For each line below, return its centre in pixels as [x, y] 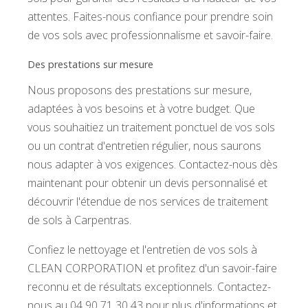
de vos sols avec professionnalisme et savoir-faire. [150, 35]
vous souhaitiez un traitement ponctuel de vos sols [151, 128]
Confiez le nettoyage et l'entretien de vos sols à [142, 250]
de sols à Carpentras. [79, 220]
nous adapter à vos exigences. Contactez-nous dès [153, 165]
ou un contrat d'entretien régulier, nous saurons [144, 146]
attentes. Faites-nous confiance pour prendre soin [150, 17]
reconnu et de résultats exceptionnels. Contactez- [149, 287]
